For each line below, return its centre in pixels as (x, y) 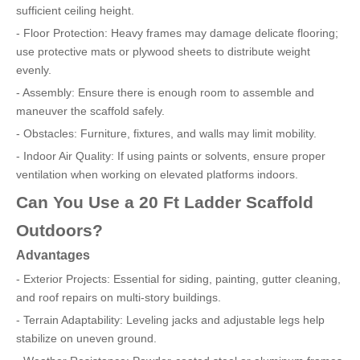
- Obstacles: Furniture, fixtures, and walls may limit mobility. (166, 133)
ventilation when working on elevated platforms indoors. (157, 174)
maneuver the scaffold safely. (90, 111)
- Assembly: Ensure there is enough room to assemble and (165, 92)
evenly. (34, 70)
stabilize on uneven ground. (86, 338)
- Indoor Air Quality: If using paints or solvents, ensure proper (171, 156)
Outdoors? (59, 230)
